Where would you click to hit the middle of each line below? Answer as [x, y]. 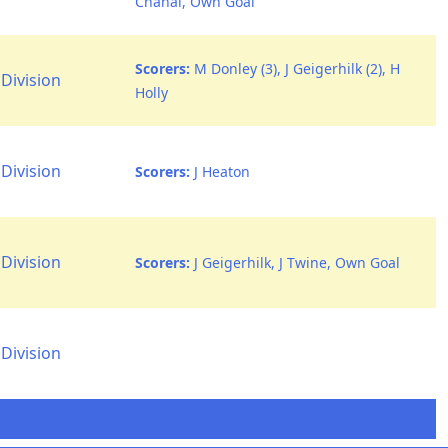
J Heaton [220, 171]
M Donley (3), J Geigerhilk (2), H [295, 68]
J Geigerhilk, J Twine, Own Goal [295, 262]
